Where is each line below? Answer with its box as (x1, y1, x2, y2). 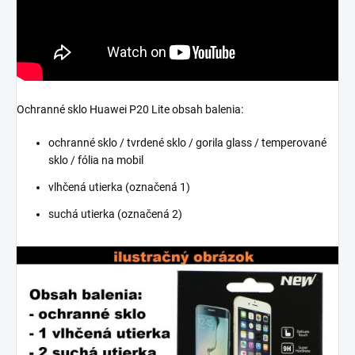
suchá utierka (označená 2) (48, 208, 182, 221)
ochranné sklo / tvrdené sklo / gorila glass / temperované (48, 136, 326, 150)
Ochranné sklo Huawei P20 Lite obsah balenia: (17, 103, 243, 116)
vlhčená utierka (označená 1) (48, 181, 190, 194)
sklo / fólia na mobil (48, 154, 143, 167)
